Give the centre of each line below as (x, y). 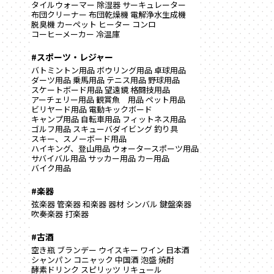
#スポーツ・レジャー (72, 57)
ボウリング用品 (124, 70)
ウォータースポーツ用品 (155, 148)
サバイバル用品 (59, 158)
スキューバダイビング (113, 129)
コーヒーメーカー (63, 34)
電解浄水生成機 (158, 14)
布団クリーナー (59, 14)
